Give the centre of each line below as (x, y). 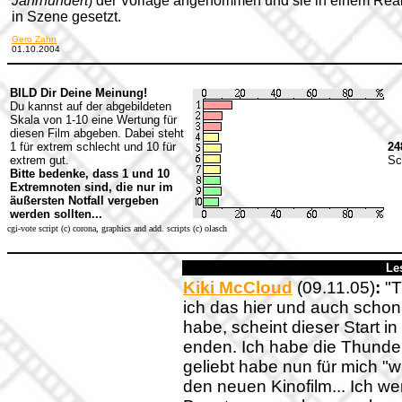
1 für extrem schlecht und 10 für (93, 147)
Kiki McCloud (238, 288)
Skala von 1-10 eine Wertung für (93, 120)
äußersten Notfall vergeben (84, 201)
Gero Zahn (34, 39)
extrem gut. (39, 160)
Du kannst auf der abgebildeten (91, 106)
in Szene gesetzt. (66, 17)
